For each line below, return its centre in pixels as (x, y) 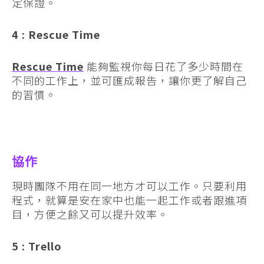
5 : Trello (37, 245)
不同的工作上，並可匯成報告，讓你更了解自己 (129, 80)
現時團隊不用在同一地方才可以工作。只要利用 (129, 185)
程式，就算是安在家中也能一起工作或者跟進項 (129, 199)
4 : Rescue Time (56, 34)
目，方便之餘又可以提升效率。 (90, 214)
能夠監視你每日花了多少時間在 (164, 66)
